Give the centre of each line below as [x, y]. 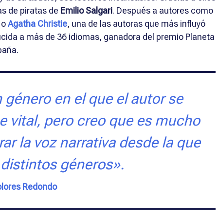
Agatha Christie [37, 23]
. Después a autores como [163, 10]
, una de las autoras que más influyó [136, 23]
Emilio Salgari [86, 10]
